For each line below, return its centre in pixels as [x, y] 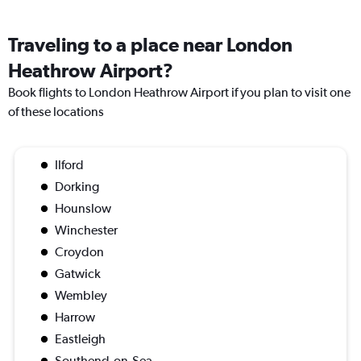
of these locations [56, 112]
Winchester [86, 230]
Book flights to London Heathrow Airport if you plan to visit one [179, 93]
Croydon [79, 252]
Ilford [69, 165]
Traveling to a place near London [150, 45]
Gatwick [78, 274]
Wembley [81, 296]
